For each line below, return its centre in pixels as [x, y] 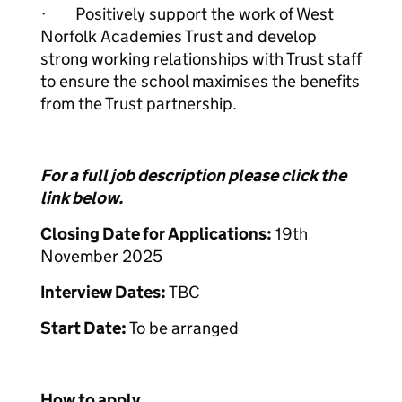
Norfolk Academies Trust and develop [179, 36]
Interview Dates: [103, 292]
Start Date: [83, 328]
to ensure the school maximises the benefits [200, 81]
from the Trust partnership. [139, 104]
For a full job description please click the [193, 175]
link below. [82, 198]
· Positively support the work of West [187, 14]
